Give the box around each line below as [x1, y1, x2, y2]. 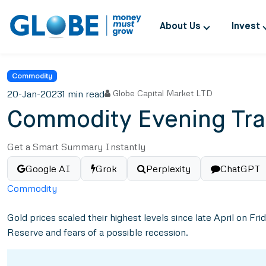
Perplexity [146, 163, 191, 175]
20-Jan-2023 [7, 88, 62, 100]
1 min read [62, 88, 104, 100]
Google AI [26, 163, 71, 175]
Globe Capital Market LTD [113, 88, 213, 99]
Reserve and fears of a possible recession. [7, 226, 188, 239]
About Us [160, 21, 201, 31]
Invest [231, 21, 260, 31]
